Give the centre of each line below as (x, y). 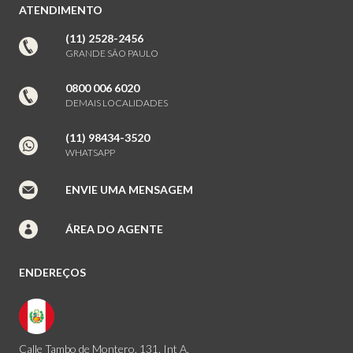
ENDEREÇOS (52, 273)
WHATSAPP (90, 153)
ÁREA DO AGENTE (114, 229)
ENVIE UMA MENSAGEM (129, 189)
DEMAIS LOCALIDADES (116, 103)
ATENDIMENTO (61, 10)
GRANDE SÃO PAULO (111, 54)
